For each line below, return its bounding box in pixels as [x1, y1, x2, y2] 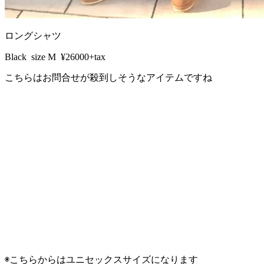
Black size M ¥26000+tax [5, 51, 105, 62]
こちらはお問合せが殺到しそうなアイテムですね [5, 72, 212, 82]
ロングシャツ [5, 30, 61, 41]
